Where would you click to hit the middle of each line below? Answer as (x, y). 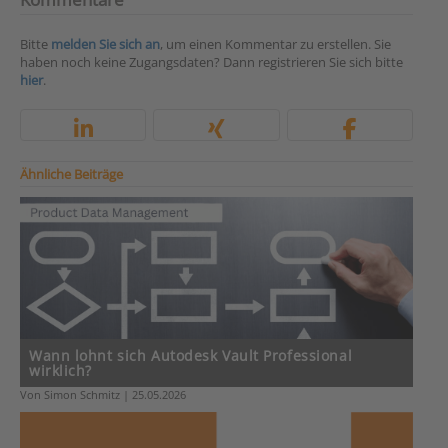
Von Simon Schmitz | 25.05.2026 (103, 395)
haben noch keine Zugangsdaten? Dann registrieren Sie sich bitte (211, 62)
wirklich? (61, 371)
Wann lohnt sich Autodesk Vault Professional (191, 356)
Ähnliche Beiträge (71, 174)
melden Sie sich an (105, 44)
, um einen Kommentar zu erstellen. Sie (275, 44)
